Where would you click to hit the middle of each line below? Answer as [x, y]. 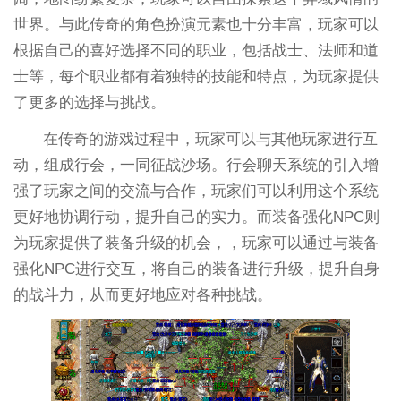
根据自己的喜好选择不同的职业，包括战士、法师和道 [196, 50]
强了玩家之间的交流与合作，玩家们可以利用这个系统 [196, 191]
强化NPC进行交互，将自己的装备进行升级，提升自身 [196, 269]
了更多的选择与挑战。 [89, 102]
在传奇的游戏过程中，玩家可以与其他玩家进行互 [211, 139]
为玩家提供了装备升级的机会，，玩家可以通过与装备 [196, 243]
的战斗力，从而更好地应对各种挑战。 [142, 294]
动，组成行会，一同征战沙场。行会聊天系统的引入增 [196, 165]
